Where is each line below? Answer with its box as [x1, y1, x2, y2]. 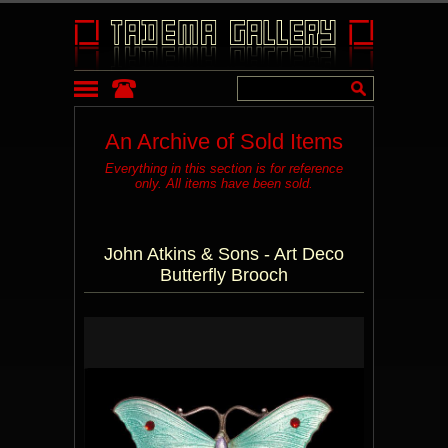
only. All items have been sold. [135, 176, 313, 191]
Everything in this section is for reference [105, 161, 343, 176]
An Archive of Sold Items [105, 129, 343, 154]
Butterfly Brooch [160, 265, 288, 285]
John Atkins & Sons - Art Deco [104, 244, 344, 264]
